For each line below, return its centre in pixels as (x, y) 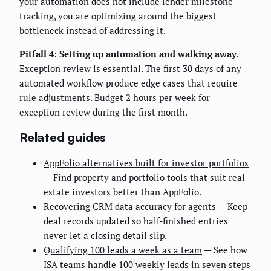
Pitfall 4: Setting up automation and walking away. (129, 54)
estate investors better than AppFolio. (122, 191)
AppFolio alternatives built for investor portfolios (146, 162)
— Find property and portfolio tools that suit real (144, 177)
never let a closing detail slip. (105, 235)
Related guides (63, 137)
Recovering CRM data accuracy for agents (130, 206)
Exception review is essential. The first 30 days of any (130, 69)
